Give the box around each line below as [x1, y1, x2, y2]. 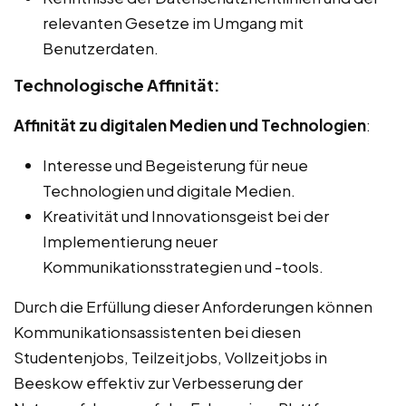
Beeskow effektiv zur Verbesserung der [14, 372, 303, 393]
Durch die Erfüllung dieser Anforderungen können [14, 296, 372, 317]
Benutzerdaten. [43, 38, 159, 59]
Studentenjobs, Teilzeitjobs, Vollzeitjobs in [14, 347, 327, 368]
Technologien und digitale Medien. [43, 180, 295, 201]
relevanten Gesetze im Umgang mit [43, 13, 304, 34]
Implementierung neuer [43, 231, 217, 252]
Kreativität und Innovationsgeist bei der [43, 206, 329, 227]
